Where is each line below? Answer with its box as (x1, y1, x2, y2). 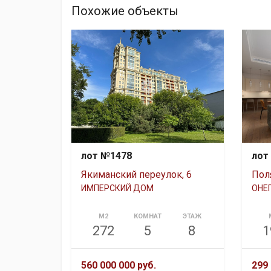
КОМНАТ (133, 212, 162, 220)
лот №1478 (81, 149, 132, 162)
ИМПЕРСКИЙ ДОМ (81, 183, 154, 193)
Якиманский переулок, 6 (81, 168, 192, 180)
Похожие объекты (71, 4, 178, 18)
